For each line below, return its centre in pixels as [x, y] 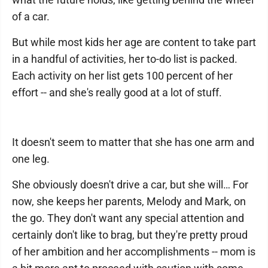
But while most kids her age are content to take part [134, 42]
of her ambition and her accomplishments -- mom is [134, 251]
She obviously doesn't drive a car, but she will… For [130, 184]
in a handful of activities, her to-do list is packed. [125, 59]
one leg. [31, 159]
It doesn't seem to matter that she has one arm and [133, 142]
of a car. [31, 16]
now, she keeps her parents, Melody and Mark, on [129, 201]
